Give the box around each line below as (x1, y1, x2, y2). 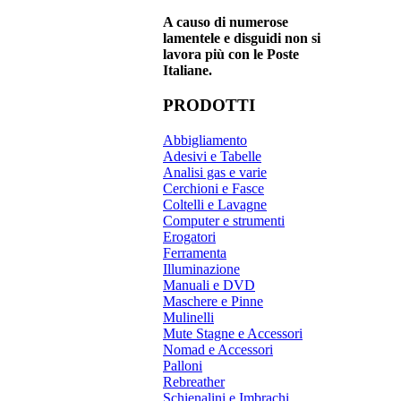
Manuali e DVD (163, 277, 255, 293)
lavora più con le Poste (163, 47, 299, 63)
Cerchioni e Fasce (163, 180, 264, 196)
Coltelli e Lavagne (163, 196, 267, 212)
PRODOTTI (163, 95, 255, 115)
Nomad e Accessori (163, 341, 273, 357)
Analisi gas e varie (163, 164, 267, 180)
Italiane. (163, 63, 212, 79)
